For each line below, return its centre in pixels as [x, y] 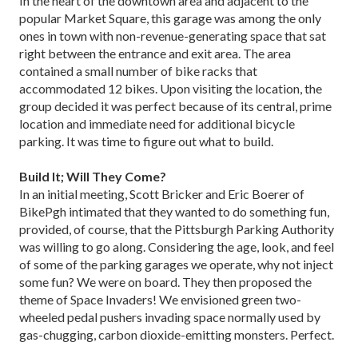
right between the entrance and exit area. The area [155, 53]
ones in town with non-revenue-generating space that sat [173, 35]
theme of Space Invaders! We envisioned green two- [160, 299]
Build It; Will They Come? [93, 176]
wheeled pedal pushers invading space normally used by [170, 316]
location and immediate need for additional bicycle [157, 123]
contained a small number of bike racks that [138, 70]
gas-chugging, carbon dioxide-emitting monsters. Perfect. [177, 334]
